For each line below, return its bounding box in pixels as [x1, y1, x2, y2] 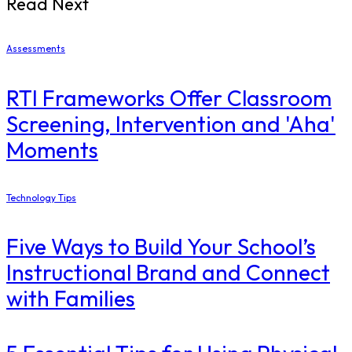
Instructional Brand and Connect [6, 258, 330, 287]
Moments [6, 135, 98, 163]
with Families [6, 284, 135, 313]
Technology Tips [6, 191, 76, 203]
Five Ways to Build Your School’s [6, 233, 316, 261]
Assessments [6, 42, 65, 55]
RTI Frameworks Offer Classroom [6, 83, 332, 112]
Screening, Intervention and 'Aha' [6, 109, 335, 137]
